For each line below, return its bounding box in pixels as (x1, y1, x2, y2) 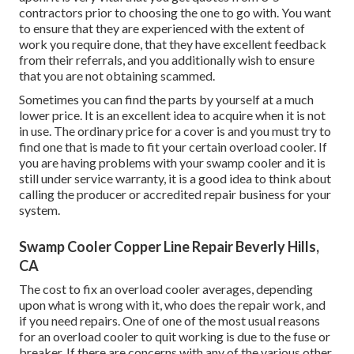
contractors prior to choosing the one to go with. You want (19, 5, 331, 21)
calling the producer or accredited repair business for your (19, 186, 331, 202)
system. (19, 202, 60, 218)
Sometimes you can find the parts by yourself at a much (19, 92, 314, 107)
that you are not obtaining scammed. (19, 68, 215, 84)
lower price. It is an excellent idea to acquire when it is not (19, 107, 326, 123)
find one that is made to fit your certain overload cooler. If (19, 139, 327, 155)
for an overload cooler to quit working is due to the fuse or (19, 329, 330, 345)
